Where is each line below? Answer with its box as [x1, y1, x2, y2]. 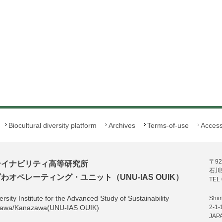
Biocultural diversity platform [8, 121, 97, 129]
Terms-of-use [147, 121, 189, 129]
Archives [109, 121, 135, 129]
